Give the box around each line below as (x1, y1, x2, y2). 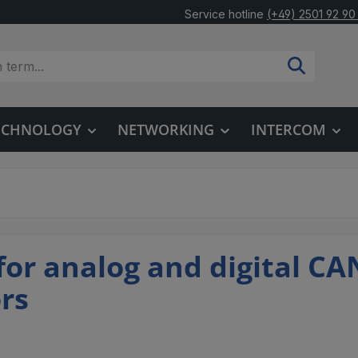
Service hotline (185, 6, 265, 21)
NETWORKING (117, 120, 215, 139)
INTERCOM (250, 120, 326, 139)
